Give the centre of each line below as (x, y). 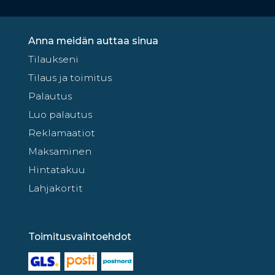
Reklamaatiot (62, 133)
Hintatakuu (57, 170)
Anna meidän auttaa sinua (93, 41)
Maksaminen (60, 152)
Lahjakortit (56, 188)
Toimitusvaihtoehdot (80, 237)
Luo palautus (60, 115)
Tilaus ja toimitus (70, 78)
